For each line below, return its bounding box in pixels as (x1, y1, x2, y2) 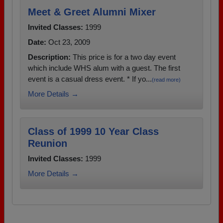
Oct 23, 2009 (46, 38, 90, 46)
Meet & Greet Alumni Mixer (28, 6, 156, 17)
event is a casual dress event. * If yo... (28, 75, 152, 83)
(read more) (152, 77, 181, 83)
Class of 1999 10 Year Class (28, 126, 159, 137)
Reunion (28, 138, 67, 149)
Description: (28, 53, 71, 61)
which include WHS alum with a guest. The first (28, 64, 180, 72)
